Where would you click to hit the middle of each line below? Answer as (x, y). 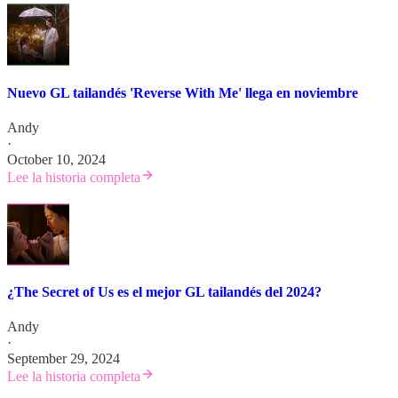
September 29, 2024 (64, 359)
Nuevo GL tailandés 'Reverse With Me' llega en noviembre (183, 92)
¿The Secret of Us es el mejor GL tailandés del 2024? (164, 292)
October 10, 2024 (56, 159)
